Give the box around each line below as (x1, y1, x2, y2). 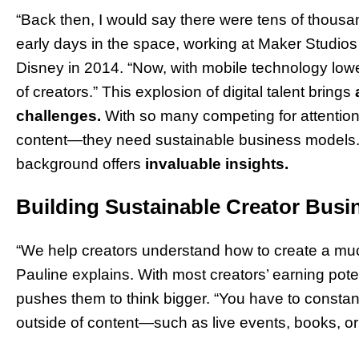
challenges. (16, 107, 101, 125)
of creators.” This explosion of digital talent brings (16, 83, 355, 101)
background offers (16, 155, 145, 173)
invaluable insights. (145, 155, 288, 173)
